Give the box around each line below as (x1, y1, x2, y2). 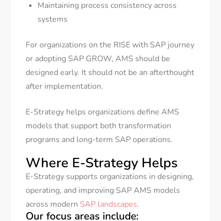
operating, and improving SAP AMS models (26, 185, 181, 196)
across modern (26, 199, 80, 210)
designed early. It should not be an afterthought (26, 67, 195, 78)
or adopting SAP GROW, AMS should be (26, 53, 171, 65)
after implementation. (26, 81, 104, 92)
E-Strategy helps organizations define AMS (26, 107, 180, 118)
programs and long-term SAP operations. (26, 134, 173, 146)
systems (37, 14, 68, 25)
